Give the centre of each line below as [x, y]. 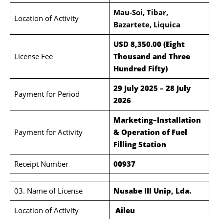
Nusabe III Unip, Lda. [152, 191]
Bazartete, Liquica [147, 24]
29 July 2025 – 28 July [152, 88]
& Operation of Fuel [150, 132]
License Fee [33, 56]
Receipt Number [41, 164]
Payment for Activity [48, 132]
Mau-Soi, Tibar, [141, 12]
